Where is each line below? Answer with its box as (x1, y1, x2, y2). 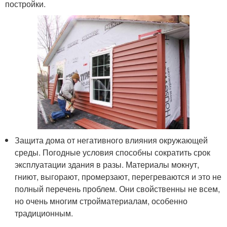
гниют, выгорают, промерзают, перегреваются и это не (15, 171, 222, 182)
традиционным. (15, 207, 73, 219)
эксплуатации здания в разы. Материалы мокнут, (15, 159, 200, 170)
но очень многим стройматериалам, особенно (15, 195, 188, 207)
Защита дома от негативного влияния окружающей (15, 134, 208, 146)
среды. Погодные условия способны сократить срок (15, 146, 211, 158)
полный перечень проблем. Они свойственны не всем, (15, 183, 220, 195)
